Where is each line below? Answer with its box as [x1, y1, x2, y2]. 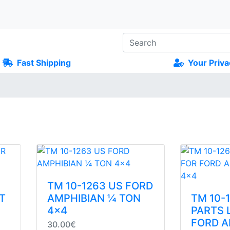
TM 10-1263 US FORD [47, 180, 153, 192]
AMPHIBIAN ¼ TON [47, 192, 141, 204]
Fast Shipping [15, 57, 71, 68]
